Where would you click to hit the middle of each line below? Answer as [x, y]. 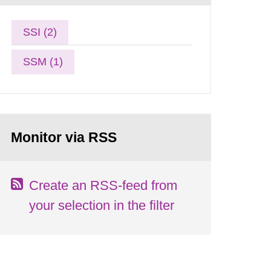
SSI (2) [40, 32]
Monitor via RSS [64, 137]
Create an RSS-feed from [103, 185]
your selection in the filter [102, 205]
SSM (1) [43, 61]
